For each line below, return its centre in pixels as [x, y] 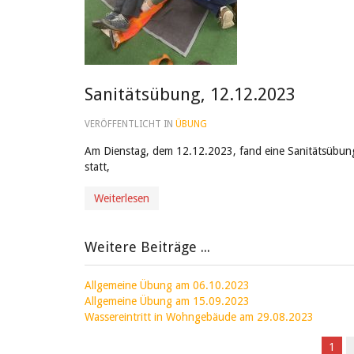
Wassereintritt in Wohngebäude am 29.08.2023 [199, 317]
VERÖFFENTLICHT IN [130, 124]
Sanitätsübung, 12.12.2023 [190, 94]
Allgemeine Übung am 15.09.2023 [167, 301]
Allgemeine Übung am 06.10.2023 [167, 285]
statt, [97, 167]
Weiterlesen [122, 198]
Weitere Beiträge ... [147, 247]
